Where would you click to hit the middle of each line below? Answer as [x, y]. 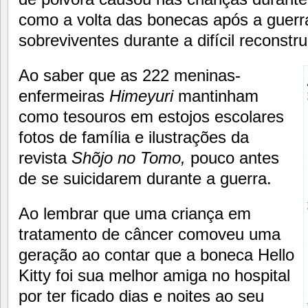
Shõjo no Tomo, [129, 158]
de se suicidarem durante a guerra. [145, 178]
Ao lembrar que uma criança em [135, 213]
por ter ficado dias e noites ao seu [141, 296]
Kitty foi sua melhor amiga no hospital [154, 275]
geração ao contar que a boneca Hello [156, 254]
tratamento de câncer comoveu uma [150, 234]
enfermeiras [64, 96]
